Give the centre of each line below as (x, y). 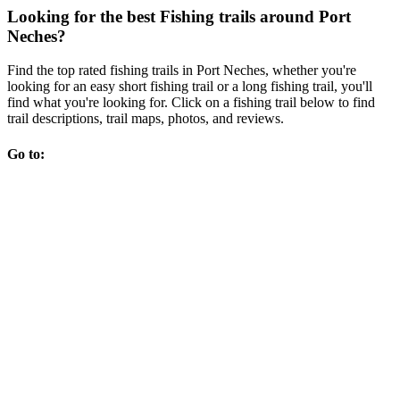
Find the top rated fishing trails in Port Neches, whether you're (182, 71)
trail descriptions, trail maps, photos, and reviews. (146, 119)
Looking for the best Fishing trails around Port (179, 16)
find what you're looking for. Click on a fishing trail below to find (191, 103)
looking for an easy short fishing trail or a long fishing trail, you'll (190, 87)
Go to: (26, 154)
